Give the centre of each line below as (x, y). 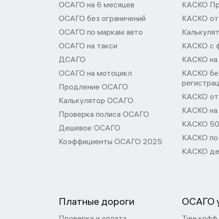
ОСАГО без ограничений (102, 18)
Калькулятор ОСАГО (96, 100)
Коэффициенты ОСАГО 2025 (110, 141)
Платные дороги (97, 201)
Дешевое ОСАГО (89, 128)
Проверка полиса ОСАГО (104, 114)
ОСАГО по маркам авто (101, 32)
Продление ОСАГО (93, 87)
